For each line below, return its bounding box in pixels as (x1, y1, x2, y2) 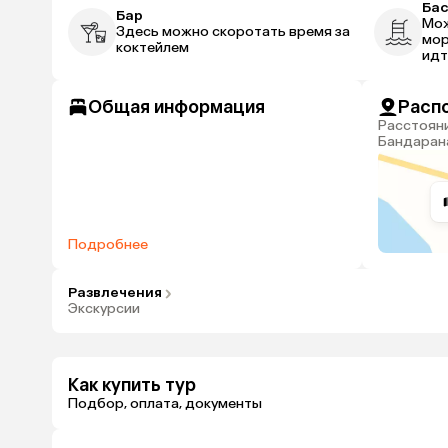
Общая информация (88, 96, 265, 118)
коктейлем (116, 39, 189, 56)
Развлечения (68, 284, 162, 301)
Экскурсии (68, 300, 140, 317)
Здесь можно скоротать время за (116, 23, 350, 40)
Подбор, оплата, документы (68, 394, 262, 412)
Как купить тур (68, 373, 196, 396)
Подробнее (78, 236, 148, 253)
